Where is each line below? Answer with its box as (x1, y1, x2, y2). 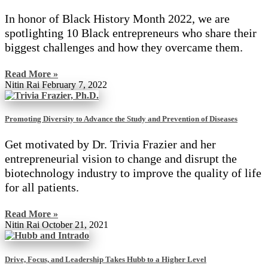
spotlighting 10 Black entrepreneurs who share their (5, 26, 257, 39)
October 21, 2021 (42, 220, 108, 230)
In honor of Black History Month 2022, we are (5, 12, 230, 25)
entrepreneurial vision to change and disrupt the (5, 152, 237, 166)
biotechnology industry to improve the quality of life (5, 166, 261, 180)
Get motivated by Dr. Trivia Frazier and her (5, 138, 216, 151)
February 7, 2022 (42, 80, 107, 90)
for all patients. (5, 181, 79, 194)
